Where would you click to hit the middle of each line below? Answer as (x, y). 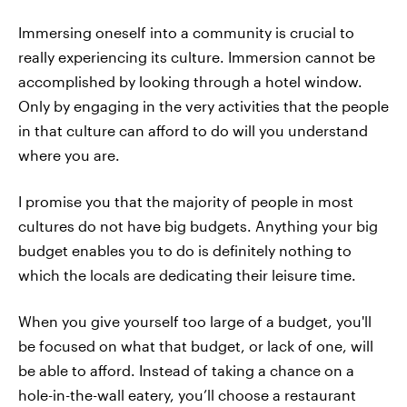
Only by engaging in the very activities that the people (203, 106)
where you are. (69, 155)
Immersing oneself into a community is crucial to (186, 32)
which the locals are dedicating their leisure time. (187, 275)
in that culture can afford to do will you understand (193, 130)
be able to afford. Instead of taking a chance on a (186, 370)
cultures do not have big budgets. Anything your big (198, 226)
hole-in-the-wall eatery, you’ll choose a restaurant (187, 395)
